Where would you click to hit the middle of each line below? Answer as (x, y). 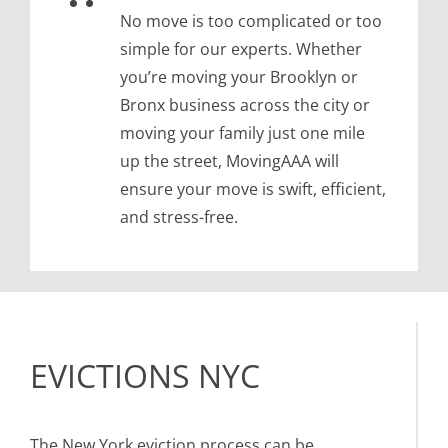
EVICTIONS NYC (145, 376)
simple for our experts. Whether (240, 49)
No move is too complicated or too (250, 21)
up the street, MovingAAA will (229, 161)
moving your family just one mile (242, 133)
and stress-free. (178, 217)
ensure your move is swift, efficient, (252, 189)
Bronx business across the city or (244, 105)
